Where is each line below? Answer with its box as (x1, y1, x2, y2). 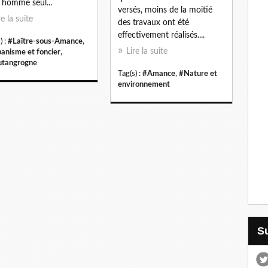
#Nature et (179, 69, 217, 77)
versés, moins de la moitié (118, 5, 212, 14)
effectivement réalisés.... (118, 31, 205, 39)
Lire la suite (126, 47, 167, 56)
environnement (118, 80, 170, 88)
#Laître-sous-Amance (8, 37, 83, 45)
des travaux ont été (118, 18, 189, 27)
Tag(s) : (118, 69, 142, 77)
